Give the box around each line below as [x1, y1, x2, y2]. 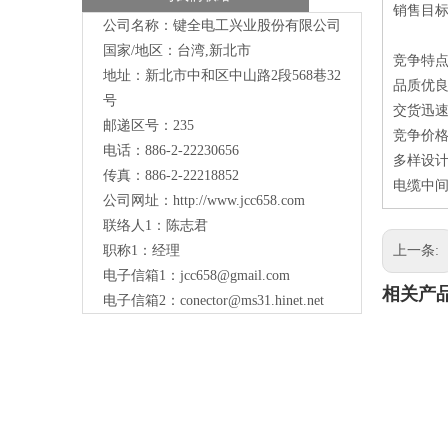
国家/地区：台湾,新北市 [103, 43, 251, 59]
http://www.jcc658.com [173, 193, 305, 209]
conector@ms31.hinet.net [180, 293, 324, 309]
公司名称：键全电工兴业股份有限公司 [103, 18, 341, 34]
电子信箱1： [103, 268, 180, 284]
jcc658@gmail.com [180, 268, 290, 284]
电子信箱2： [103, 293, 180, 309]
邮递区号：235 [103, 118, 194, 134]
